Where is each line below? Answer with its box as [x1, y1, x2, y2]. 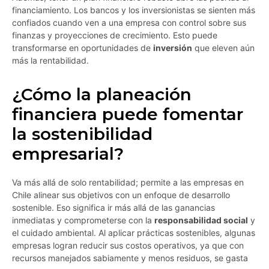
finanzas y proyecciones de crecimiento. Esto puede [12, 30, 217, 41]
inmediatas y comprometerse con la [12, 215, 154, 226]
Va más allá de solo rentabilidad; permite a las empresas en [12, 177, 244, 188]
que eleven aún [192, 43, 255, 53]
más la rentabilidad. [12, 55, 89, 66]
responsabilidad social [154, 215, 248, 226]
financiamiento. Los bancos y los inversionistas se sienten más [12, 5, 255, 16]
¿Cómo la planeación [12, 84, 192, 105]
